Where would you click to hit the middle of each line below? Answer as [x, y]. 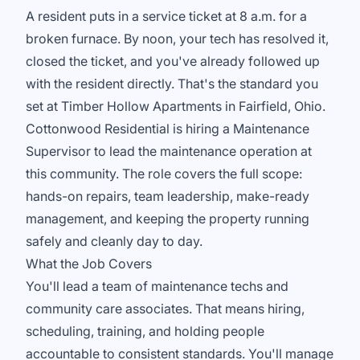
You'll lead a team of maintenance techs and [157, 286]
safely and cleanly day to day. [114, 241]
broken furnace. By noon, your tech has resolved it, [177, 39]
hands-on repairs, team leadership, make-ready [168, 196]
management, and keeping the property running [168, 219]
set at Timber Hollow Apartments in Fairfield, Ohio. [176, 106]
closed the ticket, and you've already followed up [173, 61]
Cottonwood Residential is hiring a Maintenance [168, 129]
